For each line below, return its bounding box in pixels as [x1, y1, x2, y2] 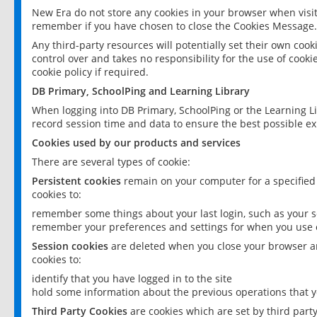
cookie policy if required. [32, 65, 149, 79]
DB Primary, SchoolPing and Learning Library [32, 84, 250, 98]
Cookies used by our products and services [32, 136, 241, 149]
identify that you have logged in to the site [32, 272, 232, 285]
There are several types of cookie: [32, 155, 190, 168]
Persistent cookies [32, 174, 124, 188]
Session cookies [32, 239, 111, 253]
